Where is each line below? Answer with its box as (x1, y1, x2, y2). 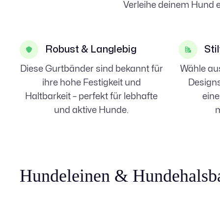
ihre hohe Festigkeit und (42, 78, 141, 87)
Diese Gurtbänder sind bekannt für (20, 64, 163, 73)
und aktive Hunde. (54, 106, 129, 114)
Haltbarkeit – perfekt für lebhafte (25, 92, 158, 101)
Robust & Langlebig (45, 45, 137, 55)
